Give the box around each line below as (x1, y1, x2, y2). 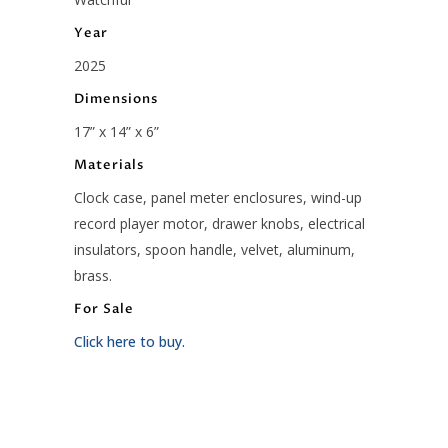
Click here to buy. (74, 331, 185, 351)
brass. (74, 265, 112, 285)
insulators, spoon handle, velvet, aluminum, (74, 239, 355, 259)
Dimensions (74, 89, 158, 108)
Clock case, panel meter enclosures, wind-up (74, 187, 362, 207)
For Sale (74, 299, 134, 318)
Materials (74, 155, 144, 174)
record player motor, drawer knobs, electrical (74, 213, 365, 233)
